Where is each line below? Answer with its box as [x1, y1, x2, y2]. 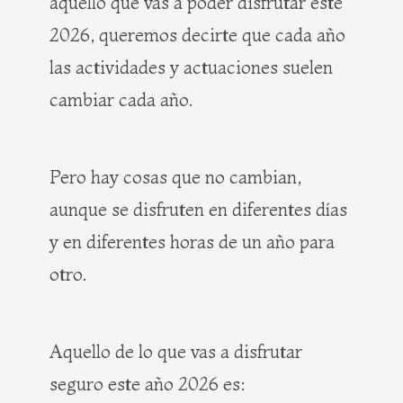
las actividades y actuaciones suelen [49, 56, 333, 79]
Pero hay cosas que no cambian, [49, 166, 301, 189]
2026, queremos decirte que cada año [49, 23, 345, 47]
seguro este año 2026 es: [49, 372, 246, 395]
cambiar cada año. [49, 88, 193, 112]
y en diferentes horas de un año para [49, 230, 335, 254]
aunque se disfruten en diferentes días [49, 198, 347, 221]
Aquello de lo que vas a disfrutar [49, 339, 302, 363]
